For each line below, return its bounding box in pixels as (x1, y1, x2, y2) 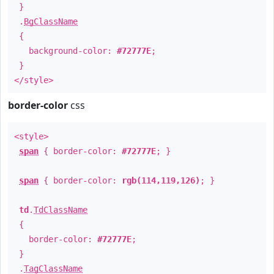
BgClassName (24, 17, 78, 26)
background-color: (14, 46, 117, 56)
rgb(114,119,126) (122, 176, 200, 185)
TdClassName (34, 205, 87, 215)
